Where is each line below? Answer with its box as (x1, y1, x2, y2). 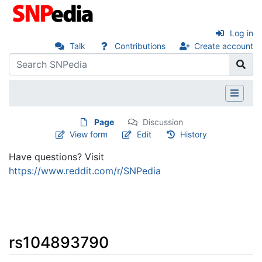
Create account (194, 41, 253, 51)
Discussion (143, 116, 183, 127)
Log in (230, 28, 253, 38)
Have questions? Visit (9, 150, 104, 163)
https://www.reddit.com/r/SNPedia (9, 164, 161, 177)
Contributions (114, 41, 166, 51)
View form (70, 129, 108, 139)
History (180, 129, 208, 139)
